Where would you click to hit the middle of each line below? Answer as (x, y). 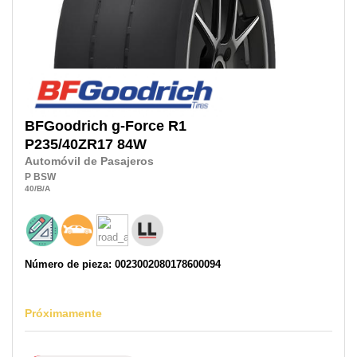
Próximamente (63, 313)
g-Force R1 (149, 126)
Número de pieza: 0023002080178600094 (123, 264)
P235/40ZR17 (69, 145)
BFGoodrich (66, 126)
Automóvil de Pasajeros (89, 162)
